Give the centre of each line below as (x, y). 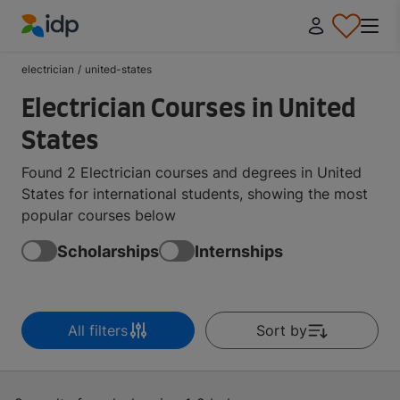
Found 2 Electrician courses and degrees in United (192, 172)
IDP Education (68, 48)
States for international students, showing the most (195, 194)
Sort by (281, 330)
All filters (97, 330)
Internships (239, 251)
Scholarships (108, 251)
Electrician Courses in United (189, 110)
